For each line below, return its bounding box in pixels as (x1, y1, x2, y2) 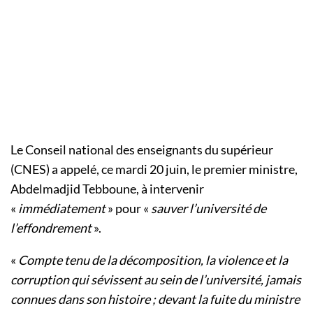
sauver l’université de (151, 201, 266, 217)
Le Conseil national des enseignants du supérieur (10, 142, 273, 158)
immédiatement (18, 201, 108, 217)
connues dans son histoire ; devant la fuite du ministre (10, 291, 300, 307)
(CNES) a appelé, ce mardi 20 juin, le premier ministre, (10, 161, 298, 177)
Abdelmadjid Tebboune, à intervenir (10, 181, 204, 197)
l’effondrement (10, 220, 94, 236)
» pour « (108, 201, 151, 217)
